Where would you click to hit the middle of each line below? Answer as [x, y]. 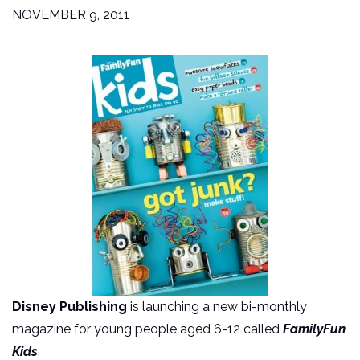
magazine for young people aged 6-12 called [147, 329]
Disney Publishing [70, 307]
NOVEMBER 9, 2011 [71, 15]
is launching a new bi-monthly [217, 307]
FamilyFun [314, 329]
